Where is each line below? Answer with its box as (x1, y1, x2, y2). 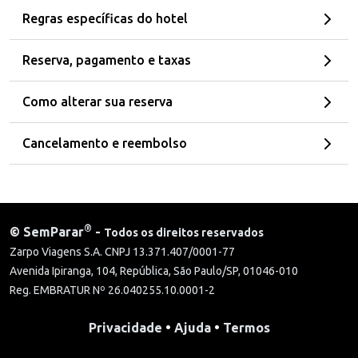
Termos (222, 320, 270, 336)
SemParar (23, 225, 84, 240)
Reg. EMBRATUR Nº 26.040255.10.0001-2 (10, 284, 215, 297)
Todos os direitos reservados (104, 226, 264, 240)
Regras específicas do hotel (22, 11, 188, 26)
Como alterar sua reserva (22, 94, 173, 109)
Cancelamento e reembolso (22, 136, 187, 151)
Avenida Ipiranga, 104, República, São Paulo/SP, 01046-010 (10, 265, 298, 278)
